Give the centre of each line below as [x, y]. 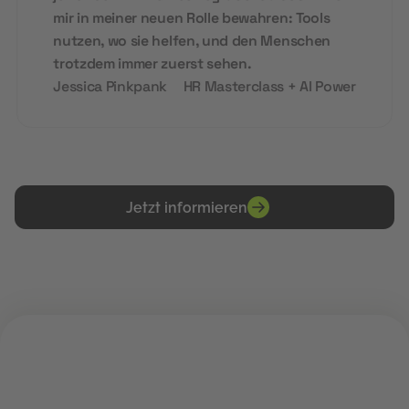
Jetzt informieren [186, 207]
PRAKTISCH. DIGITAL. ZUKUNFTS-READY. [204, 383]
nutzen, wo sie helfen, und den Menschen [192, 42]
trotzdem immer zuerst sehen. [152, 64]
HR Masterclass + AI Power [269, 87]
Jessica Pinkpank [110, 87]
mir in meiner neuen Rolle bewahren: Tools [192, 19]
